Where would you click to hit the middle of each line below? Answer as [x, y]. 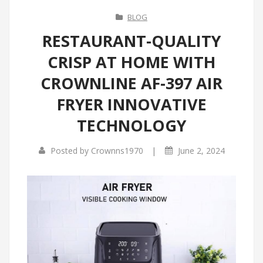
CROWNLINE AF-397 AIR [131, 83]
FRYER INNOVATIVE [131, 104]
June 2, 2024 [200, 150]
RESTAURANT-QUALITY [131, 41]
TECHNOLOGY [131, 126]
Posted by [70, 150]
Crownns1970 [117, 150]
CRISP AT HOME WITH [131, 62]
